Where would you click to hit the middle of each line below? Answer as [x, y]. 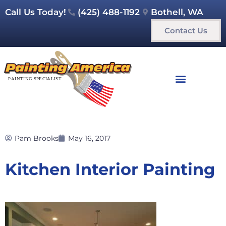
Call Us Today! [36, 12]
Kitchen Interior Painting [110, 169]
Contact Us [186, 31]
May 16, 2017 [89, 138]
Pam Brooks [37, 138]
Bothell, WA [177, 12]
